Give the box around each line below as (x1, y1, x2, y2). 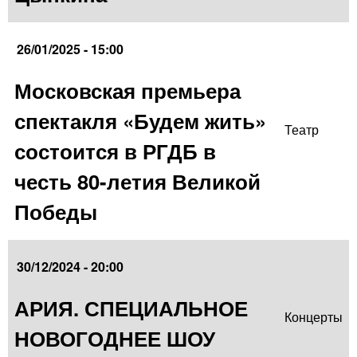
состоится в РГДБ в (14, 136, 216, 167)
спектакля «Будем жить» (14, 106, 266, 136)
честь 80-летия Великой (14, 167, 261, 197)
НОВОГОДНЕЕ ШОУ (14, 324, 215, 354)
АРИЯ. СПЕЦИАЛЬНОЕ (14, 293, 248, 324)
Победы (14, 197, 97, 227)
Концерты (284, 311, 343, 324)
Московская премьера (14, 76, 241, 106)
